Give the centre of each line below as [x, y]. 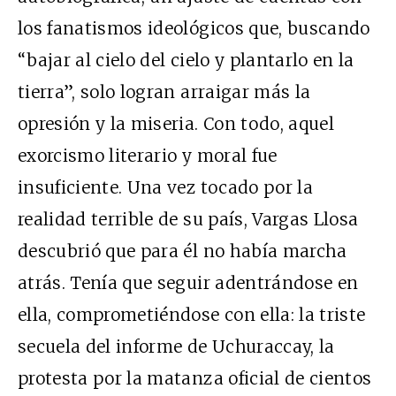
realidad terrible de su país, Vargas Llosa [188, 220]
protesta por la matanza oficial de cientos [195, 379]
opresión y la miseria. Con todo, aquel [176, 124]
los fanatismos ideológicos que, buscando [194, 29]
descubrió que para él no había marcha [183, 251]
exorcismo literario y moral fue [148, 156]
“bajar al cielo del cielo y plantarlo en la [186, 61]
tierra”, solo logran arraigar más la [164, 92]
